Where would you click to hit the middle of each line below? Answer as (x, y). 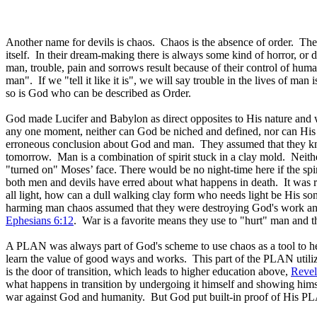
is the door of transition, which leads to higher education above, (148, 271)
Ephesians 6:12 (40, 220)
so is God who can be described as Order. (98, 93)
